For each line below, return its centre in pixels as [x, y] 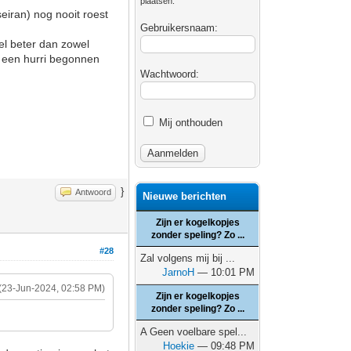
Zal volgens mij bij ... [188, 258]
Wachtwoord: [170, 74]
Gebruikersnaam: [179, 28]
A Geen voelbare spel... [194, 332]
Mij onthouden [190, 123]
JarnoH [179, 272]
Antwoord [94, 192]
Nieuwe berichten [185, 196]
